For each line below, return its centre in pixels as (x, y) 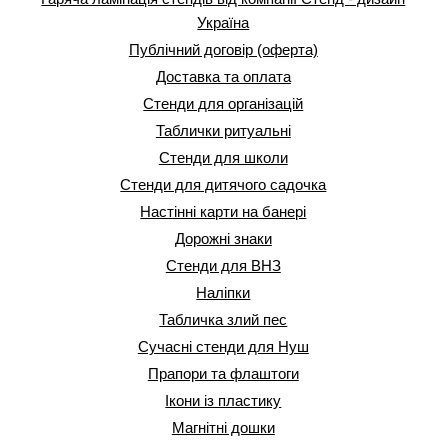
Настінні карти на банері (223, 212)
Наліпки (223, 293)
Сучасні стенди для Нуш (223, 347)
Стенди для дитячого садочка (223, 185)
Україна (223, 23)
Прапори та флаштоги (223, 374)
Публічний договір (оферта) (223, 50)
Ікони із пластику (223, 401)
